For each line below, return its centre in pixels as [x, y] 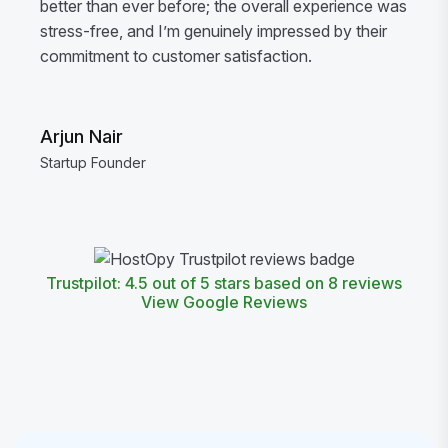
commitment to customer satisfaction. [176, 55]
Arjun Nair [81, 136]
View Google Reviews [224, 301]
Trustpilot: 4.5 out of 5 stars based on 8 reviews [224, 282]
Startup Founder [93, 162]
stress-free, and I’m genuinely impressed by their [213, 30]
